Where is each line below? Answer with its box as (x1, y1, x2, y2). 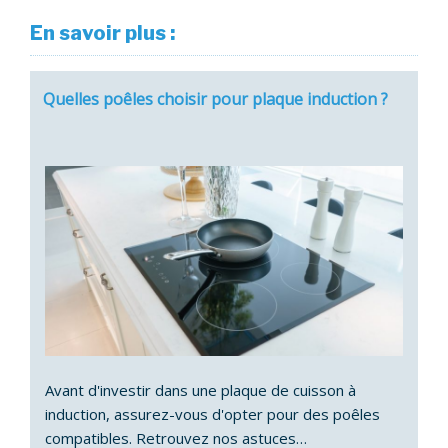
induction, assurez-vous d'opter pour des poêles (45, 404, 380, 425)
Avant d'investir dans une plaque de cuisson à (45, 380, 356, 401)
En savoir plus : (30, 21, 175, 46)
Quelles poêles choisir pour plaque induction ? (43, 88, 388, 111)
